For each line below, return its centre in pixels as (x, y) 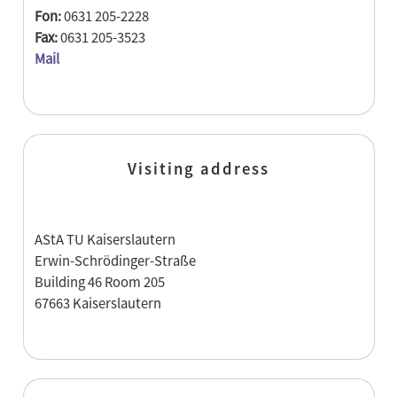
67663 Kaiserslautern (97, 303)
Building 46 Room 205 (99, 282)
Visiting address (198, 168)
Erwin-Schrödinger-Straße (115, 261)
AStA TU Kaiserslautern (105, 239)
